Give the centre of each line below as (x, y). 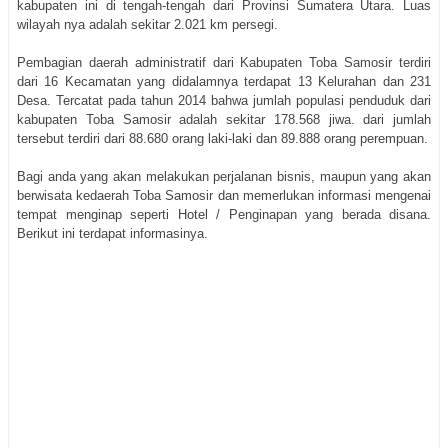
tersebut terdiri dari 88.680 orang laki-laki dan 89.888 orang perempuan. (222, 139)
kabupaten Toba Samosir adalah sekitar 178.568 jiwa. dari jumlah (224, 120)
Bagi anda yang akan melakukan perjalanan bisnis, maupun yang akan (224, 177)
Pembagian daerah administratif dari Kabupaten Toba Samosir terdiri (224, 63)
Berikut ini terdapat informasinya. (112, 234)
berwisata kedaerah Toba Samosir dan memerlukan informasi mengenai (224, 196)
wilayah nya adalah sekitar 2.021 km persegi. (147, 25)
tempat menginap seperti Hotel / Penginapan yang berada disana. (224, 215)
